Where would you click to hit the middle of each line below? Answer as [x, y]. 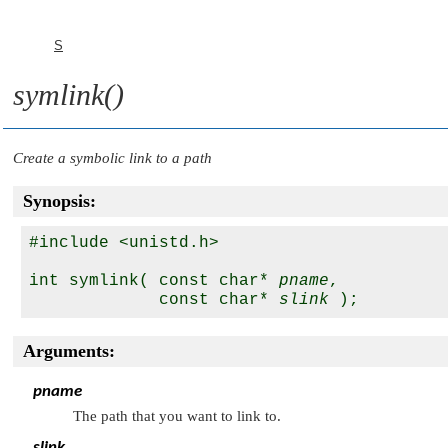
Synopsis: [59, 201]
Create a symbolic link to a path [112, 158]
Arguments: [69, 351]
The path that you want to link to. [177, 416]
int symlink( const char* [154, 281]
